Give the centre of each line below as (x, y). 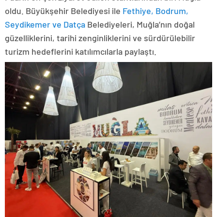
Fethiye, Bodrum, (155, 11)
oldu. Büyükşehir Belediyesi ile (64, 11)
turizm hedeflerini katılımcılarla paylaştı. (81, 51)
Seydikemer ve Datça (45, 24)
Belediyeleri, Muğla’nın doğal (140, 24)
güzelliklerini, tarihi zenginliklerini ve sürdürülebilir (100, 38)
